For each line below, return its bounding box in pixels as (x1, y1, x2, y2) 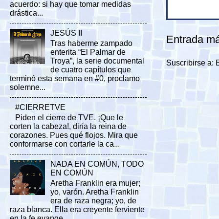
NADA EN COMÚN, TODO (50, 159, 144, 168)
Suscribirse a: (166, 58, 216, 67)
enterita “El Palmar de (50, 48, 126, 57)
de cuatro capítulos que (50, 66, 131, 74)
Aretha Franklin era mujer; (50, 179, 141, 188)
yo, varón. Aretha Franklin (50, 188, 139, 197)
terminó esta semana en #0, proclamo (10, 74, 140, 83)
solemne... (10, 83, 45, 92)
